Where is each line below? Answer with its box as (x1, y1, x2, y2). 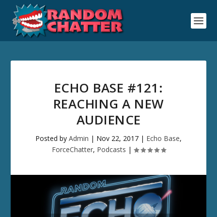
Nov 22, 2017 (96, 134, 139, 143)
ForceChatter (51, 145, 93, 154)
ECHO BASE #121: (54, 79, 163, 96)
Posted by (35, 134, 69, 143)
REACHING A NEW (53, 95, 164, 112)
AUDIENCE (76, 111, 141, 128)
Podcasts (96, 145, 126, 154)
